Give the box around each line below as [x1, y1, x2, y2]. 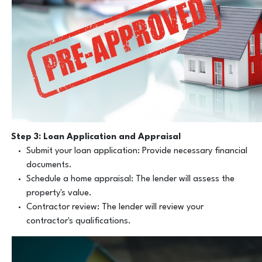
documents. [26, 160, 72, 170]
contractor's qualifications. [26, 216, 131, 226]
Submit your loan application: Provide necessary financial [26, 146, 247, 156]
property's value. [26, 188, 92, 198]
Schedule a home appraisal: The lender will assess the [26, 174, 235, 184]
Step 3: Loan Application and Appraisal [11, 132, 181, 142]
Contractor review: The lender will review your [26, 202, 204, 212]
